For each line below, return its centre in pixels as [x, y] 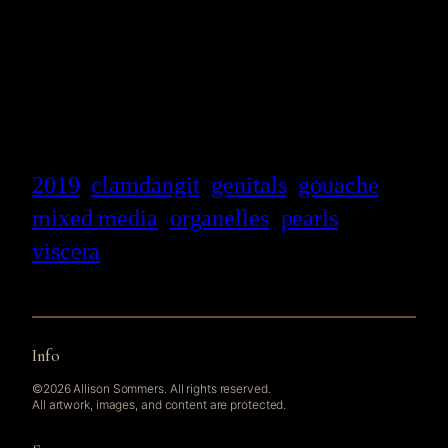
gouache [338, 184]
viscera [66, 250]
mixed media [95, 217]
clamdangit [145, 184]
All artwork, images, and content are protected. [159, 405]
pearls [309, 217]
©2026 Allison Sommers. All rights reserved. [151, 389]
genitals [249, 184]
